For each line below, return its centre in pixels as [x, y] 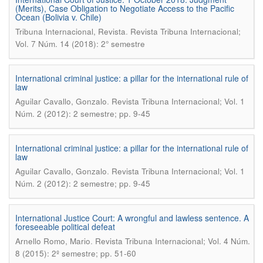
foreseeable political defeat [65, 227]
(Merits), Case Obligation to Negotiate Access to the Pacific [125, 8]
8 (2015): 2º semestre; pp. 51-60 [76, 253]
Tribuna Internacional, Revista [70, 31]
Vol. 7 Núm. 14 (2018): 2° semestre [80, 44]
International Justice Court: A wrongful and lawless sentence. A [132, 218]
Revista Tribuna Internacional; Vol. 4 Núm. [173, 241]
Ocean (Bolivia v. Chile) [58, 17]
